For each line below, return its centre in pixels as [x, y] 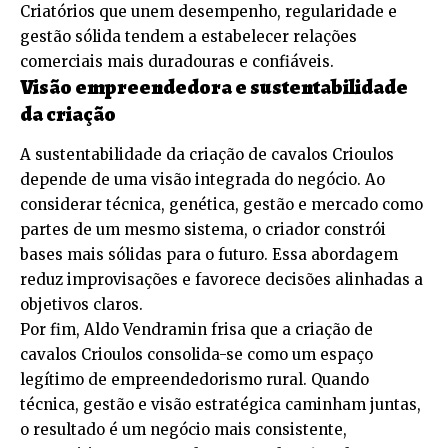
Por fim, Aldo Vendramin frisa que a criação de [196, 330]
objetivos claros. [81, 305]
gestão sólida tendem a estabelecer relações [188, 37]
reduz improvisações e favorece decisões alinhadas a [221, 280]
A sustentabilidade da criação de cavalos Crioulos [207, 155]
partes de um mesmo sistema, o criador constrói [203, 230]
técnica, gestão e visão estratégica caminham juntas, [220, 405]
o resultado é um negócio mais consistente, [183, 430]
